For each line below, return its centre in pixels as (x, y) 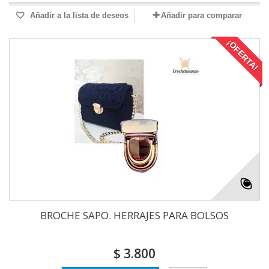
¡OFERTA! (243, 55)
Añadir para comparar (201, 16)
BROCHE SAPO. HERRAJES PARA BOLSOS (134, 216)
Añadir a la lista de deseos (78, 16)
